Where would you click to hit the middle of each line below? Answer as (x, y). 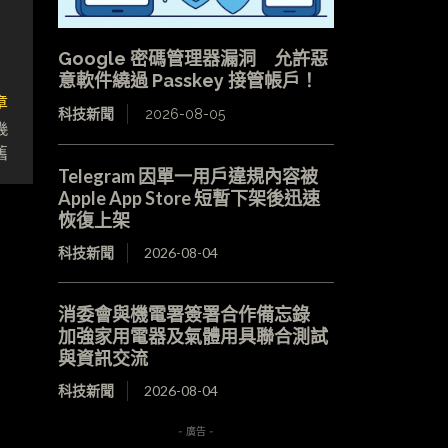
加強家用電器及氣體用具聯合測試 (192, 335)
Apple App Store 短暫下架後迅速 (188, 197)
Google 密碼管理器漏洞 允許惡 (192, 58)
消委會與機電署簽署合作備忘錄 (192, 313)
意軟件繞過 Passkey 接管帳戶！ (187, 80)
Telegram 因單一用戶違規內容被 (187, 175)
